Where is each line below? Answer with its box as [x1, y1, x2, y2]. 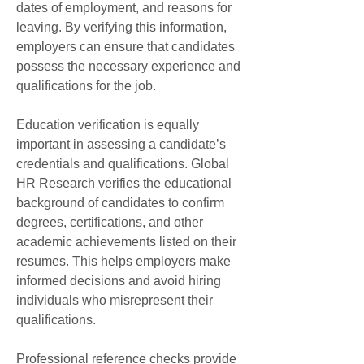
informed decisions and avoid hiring [16, 274, 221, 288]
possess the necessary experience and [16, 59, 240, 73]
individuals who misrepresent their [16, 293, 213, 307]
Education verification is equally [16, 118, 199, 132]
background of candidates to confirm [16, 196, 224, 210]
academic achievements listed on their [16, 235, 236, 249]
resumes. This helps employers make [16, 254, 231, 268]
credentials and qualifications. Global [16, 157, 229, 171]
